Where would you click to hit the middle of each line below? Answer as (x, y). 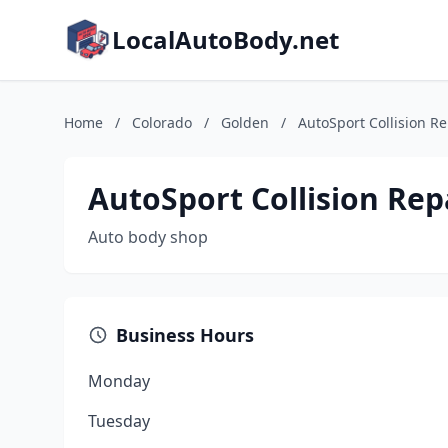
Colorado (162, 122)
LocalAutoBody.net (225, 39)
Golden (245, 122)
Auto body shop (148, 237)
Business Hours (185, 335)
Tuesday (119, 421)
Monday (119, 381)
